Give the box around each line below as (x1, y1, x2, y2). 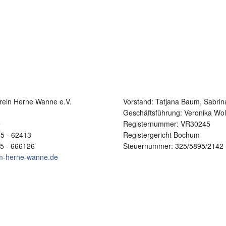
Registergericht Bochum (123, 130, 200, 140)
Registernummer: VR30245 (123, 119, 210, 129)
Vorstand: (123, 96, 155, 106)
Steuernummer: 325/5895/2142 (123, 141, 223, 151)
